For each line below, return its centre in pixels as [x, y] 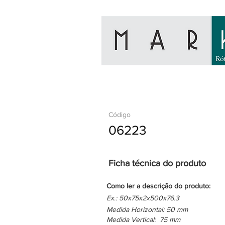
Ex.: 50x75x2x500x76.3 [143, 198]
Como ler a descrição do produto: [158, 186]
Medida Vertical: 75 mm [143, 219]
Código [120, 115]
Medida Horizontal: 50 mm [147, 209]
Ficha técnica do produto [157, 163]
